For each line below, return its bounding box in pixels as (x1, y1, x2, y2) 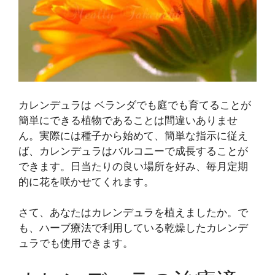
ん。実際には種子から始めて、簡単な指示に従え (18, 129, 248, 142)
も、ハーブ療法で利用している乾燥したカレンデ (18, 222, 248, 234)
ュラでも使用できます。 (18, 237, 133, 250)
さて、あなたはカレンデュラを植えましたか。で (18, 206, 248, 219)
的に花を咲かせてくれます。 (18, 175, 154, 188)
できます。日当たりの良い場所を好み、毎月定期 (18, 160, 248, 172)
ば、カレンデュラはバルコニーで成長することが (18, 144, 248, 157)
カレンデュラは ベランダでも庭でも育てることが (18, 98, 251, 111)
